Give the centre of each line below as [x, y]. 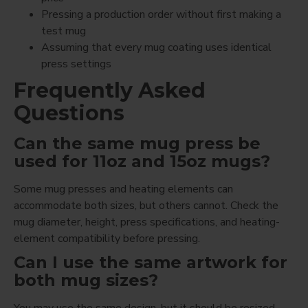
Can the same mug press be [137, 143]
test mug [64, 31]
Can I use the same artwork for [151, 262]
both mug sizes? [86, 280]
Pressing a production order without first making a [161, 14]
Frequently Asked [110, 90]
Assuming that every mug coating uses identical [156, 47]
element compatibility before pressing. [107, 238]
